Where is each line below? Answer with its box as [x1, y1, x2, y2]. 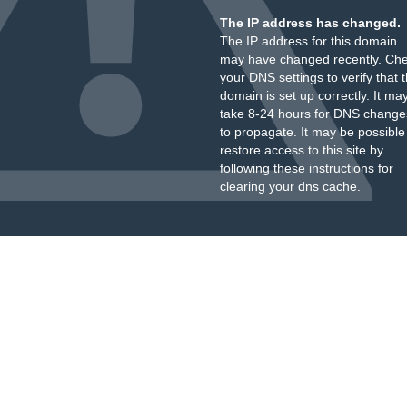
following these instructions [219, 161, 374, 175]
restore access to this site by [219, 143, 383, 157]
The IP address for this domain [219, 34, 397, 48]
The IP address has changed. [219, 15, 401, 30]
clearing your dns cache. [219, 179, 361, 194]
